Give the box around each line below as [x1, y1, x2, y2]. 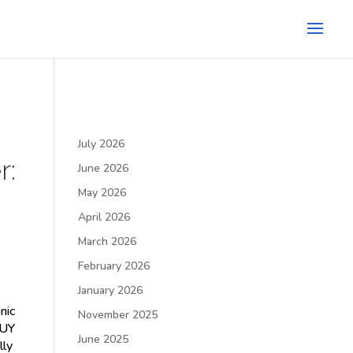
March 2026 [77, 234, 136, 249]
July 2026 [77, 136, 124, 151]
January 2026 [77, 283, 143, 298]
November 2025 [77, 307, 158, 322]
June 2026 [77, 161, 128, 176]
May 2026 [77, 185, 126, 200]
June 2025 [77, 332, 128, 347]
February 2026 [77, 258, 150, 273]
